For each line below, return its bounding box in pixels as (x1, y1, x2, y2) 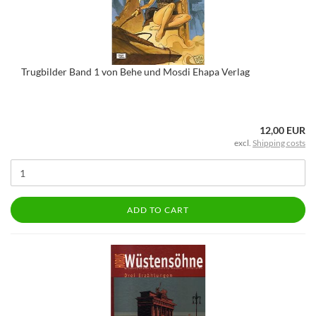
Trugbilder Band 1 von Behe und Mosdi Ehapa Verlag (21, 66, 250, 78)
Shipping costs (253, 138, 305, 148)
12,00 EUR (260, 124, 305, 136)
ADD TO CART (127, 205, 189, 215)
